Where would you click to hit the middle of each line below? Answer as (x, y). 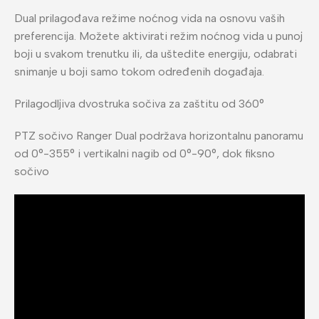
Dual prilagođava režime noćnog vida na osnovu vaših (150, 18)
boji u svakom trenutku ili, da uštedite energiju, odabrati (156, 53)
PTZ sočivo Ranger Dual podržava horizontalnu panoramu (159, 135)
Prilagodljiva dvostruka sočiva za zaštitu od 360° (139, 103)
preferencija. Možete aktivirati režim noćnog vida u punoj (158, 36)
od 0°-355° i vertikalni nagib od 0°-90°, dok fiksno (145, 153)
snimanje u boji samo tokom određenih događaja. (139, 71)
